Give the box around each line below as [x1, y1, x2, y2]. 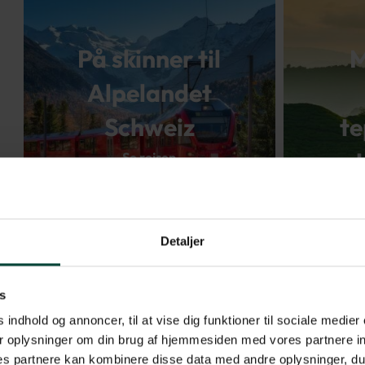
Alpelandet [86, 77, 212, 109]
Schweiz [103, 112, 195, 143]
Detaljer [160, 234, 205, 248]
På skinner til [77, 43, 222, 75]
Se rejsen [122, 149, 177, 166]
